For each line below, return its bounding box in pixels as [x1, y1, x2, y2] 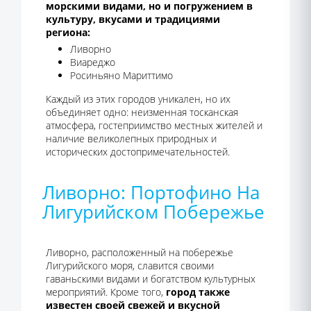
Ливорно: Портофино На [42, 180, 260, 205]
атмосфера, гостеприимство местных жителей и [46, 119, 262, 132]
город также [166, 285, 230, 299]
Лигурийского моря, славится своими [46, 259, 214, 272]
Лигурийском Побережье [42, 199, 264, 224]
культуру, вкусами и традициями [46, 12, 220, 26]
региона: [46, 26, 90, 39]
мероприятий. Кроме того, [46, 285, 166, 299]
